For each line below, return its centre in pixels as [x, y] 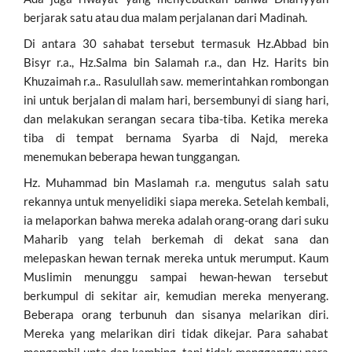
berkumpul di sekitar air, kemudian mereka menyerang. [176, 295]
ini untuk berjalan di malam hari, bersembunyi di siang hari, [176, 99]
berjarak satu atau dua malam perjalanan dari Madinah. [165, 17]
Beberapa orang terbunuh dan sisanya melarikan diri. [176, 314]
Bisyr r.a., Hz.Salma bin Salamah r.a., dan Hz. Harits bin [176, 62]
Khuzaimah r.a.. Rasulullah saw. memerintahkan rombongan [176, 81]
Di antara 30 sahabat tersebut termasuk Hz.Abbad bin [176, 43]
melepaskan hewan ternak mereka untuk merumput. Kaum [176, 257]
